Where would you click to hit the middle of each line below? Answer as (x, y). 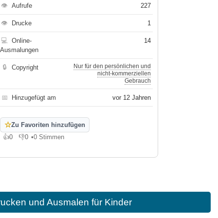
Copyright (25, 67)
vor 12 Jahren (132, 98)
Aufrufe (22, 6)
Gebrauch (138, 81)
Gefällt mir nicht (41, 140)
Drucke (22, 23)
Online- (22, 41)
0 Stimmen (49, 137)
